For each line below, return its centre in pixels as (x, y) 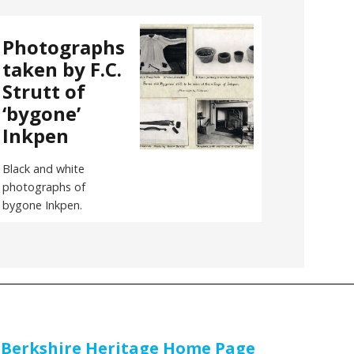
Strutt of (43, 91)
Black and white (43, 168)
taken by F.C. (62, 69)
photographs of (43, 186)
